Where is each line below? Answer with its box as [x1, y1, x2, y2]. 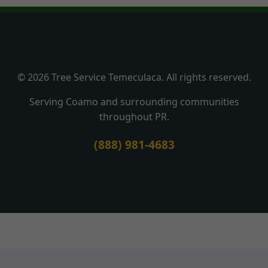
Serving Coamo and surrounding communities [29, 95, 239, 109]
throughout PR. [99, 110, 169, 124]
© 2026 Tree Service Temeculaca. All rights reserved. [17, 71, 251, 84]
